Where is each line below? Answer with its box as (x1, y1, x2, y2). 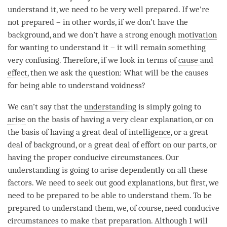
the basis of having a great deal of (8, 127, 129, 137)
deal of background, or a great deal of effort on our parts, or (8, 139, 217, 149)
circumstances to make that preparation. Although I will (8, 215, 208, 225)
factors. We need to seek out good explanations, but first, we (8, 177, 219, 187)
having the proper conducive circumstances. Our (8, 152, 179, 162)
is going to (60, 165, 100, 175)
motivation (178, 29, 217, 40)
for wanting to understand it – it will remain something (8, 42, 206, 52)
